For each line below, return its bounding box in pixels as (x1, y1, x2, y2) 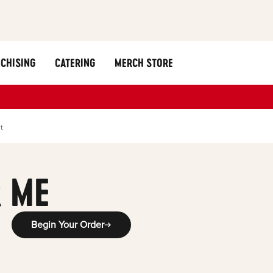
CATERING (55, 55, 95, 69)
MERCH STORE (115, 55, 173, 69)
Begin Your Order (30, 218, 104, 231)
